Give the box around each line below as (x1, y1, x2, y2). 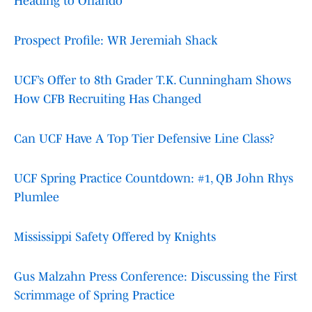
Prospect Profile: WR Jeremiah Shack (14, 33, 217, 48)
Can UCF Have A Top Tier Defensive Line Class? (14, 132, 274, 146)
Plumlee (14, 190, 59, 205)
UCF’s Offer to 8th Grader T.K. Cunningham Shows (14, 73, 291, 88)
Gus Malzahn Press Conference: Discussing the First (14, 270, 297, 284)
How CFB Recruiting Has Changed (14, 92, 201, 107)
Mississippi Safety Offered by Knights (14, 230, 216, 244)
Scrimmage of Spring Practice (14, 288, 175, 303)
